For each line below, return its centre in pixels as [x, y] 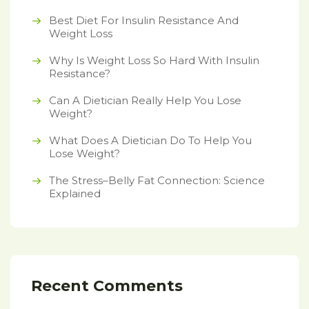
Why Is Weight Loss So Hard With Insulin [154, 60]
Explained [76, 193]
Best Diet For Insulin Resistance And [144, 20]
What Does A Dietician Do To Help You [150, 140]
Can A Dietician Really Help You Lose [145, 100]
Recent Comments [107, 286]
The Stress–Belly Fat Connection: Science [157, 180]
